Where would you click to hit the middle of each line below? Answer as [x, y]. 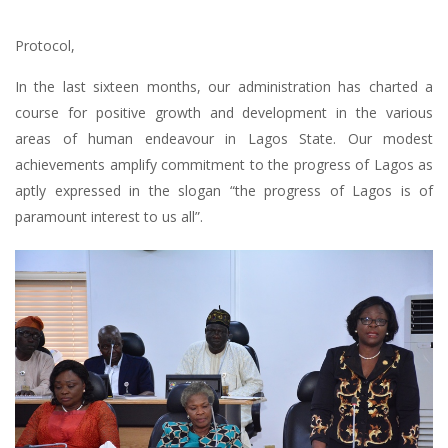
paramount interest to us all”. [109, 216]
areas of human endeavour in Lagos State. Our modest [224, 138]
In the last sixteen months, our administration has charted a [224, 86]
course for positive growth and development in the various [224, 112]
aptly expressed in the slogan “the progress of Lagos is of [224, 190]
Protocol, [45, 45]
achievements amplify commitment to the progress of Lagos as [224, 164]
